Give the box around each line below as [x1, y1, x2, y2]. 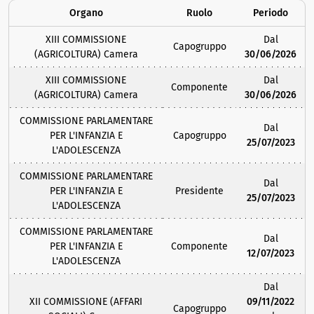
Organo [69, 7, 103, 20]
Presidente [175, 185, 224, 198]
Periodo [253, 7, 288, 20]
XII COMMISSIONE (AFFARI [29, 296, 142, 308]
